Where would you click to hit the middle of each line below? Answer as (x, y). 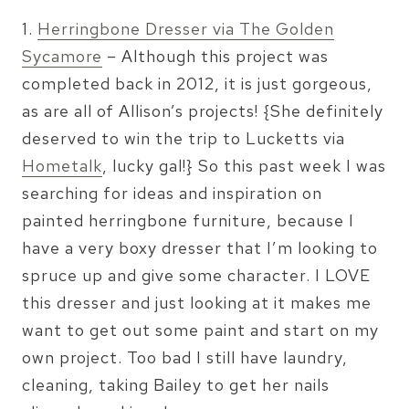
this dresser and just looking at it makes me (197, 302)
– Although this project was (215, 56)
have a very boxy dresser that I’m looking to (200, 247)
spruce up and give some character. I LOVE (196, 275)
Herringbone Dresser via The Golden (186, 28)
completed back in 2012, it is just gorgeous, (197, 83)
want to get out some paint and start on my (200, 330)
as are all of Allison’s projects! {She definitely (203, 110)
